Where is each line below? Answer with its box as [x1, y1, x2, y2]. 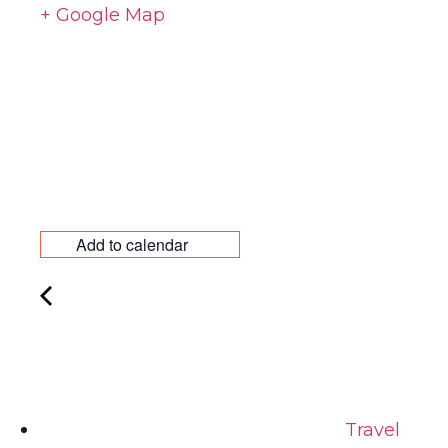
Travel [340, 419, 400, 442]
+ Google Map [40, 4, 165, 27]
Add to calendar [76, 233, 192, 257]
